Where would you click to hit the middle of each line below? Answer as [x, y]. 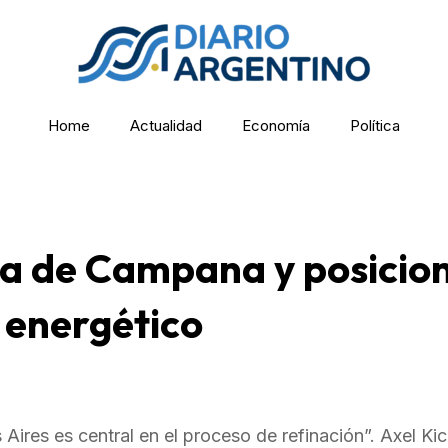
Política [375, 125]
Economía [276, 125]
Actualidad [166, 125]
